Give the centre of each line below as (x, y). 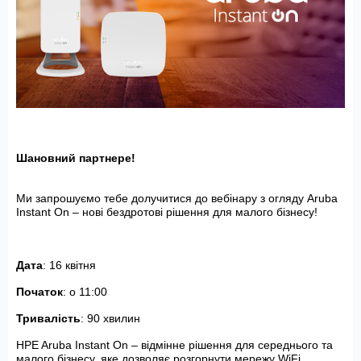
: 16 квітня (69, 265)
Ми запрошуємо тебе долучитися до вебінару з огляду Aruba (177, 198)
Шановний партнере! (76, 158)
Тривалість (48, 318)
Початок (39, 291)
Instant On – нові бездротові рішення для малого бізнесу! (167, 212)
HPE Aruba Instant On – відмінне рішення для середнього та (174, 344)
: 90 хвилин (110, 318)
